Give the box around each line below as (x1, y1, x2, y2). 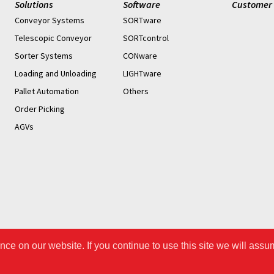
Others (123, 86, 149, 97)
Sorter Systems (14, 50, 73, 62)
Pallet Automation (14, 86, 79, 97)
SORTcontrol (123, 32, 169, 44)
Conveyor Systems (14, 15, 84, 26)
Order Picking (14, 103, 65, 115)
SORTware (123, 15, 162, 26)
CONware (123, 50, 158, 62)
